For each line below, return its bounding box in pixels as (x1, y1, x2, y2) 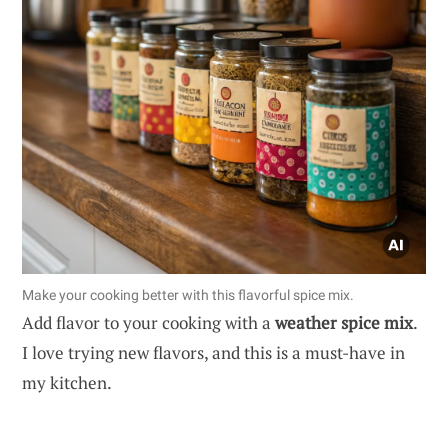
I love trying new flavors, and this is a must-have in (22, 340, 405, 364)
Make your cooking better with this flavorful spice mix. (22, 286, 354, 303)
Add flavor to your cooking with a (22, 310, 275, 334)
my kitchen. (22, 370, 112, 394)
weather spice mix (275, 310, 413, 334)
